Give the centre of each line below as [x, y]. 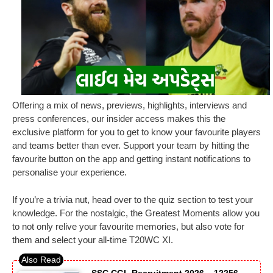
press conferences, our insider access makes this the [119, 119]
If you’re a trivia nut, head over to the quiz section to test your [133, 199]
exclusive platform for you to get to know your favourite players [136, 132]
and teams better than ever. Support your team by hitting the [131, 146]
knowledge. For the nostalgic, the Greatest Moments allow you [136, 213]
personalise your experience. [71, 172]
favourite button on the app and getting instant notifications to [131, 159]
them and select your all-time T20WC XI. [93, 239]
